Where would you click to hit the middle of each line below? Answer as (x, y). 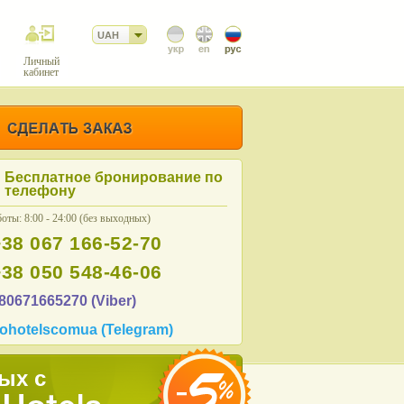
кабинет (41, 72)
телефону (40, 191)
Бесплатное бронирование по (114, 177)
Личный (41, 61)
